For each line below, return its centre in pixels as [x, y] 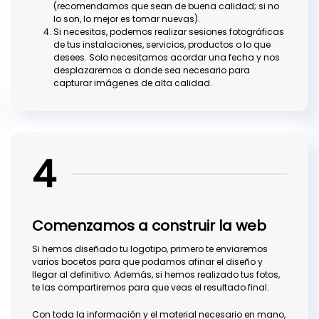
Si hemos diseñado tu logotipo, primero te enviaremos [150, 249]
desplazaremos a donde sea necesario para [152, 70]
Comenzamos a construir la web [149, 226]
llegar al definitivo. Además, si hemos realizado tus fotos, [156, 275]
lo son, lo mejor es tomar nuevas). [127, 19]
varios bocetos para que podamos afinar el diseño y [147, 262]
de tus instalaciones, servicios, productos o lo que [162, 45]
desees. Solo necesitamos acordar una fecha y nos [167, 58]
